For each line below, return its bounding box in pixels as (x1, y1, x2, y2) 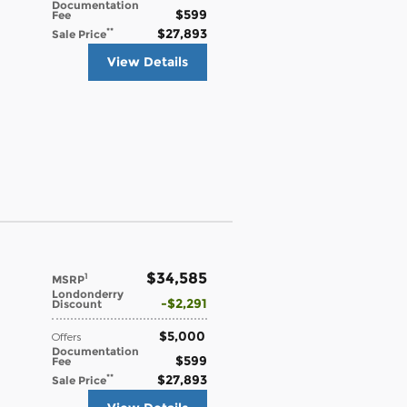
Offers (52, 329, 81, 342)
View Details (107, 53, 188, 70)
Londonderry (52, 286, 124, 301)
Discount (52, 296, 102, 311)
